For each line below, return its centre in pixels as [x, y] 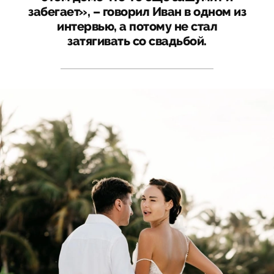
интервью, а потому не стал [137, 26]
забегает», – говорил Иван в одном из [137, 12]
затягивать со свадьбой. [137, 41]
